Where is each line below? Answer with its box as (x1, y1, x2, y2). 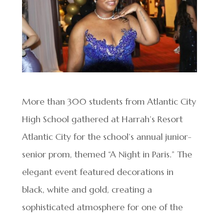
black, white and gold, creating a (22, 183, 152, 195)
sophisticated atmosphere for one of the (22, 201, 183, 213)
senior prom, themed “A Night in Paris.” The (22, 148, 192, 160)
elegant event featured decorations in (22, 166, 174, 177)
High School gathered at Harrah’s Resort (22, 113, 183, 125)
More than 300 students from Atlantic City (22, 95, 196, 107)
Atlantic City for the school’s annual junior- (22, 131, 192, 142)
